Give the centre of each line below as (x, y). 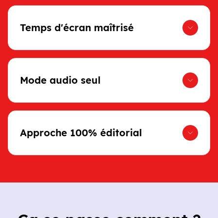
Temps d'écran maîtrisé (77, 27)
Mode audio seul (60, 80)
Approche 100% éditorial (81, 133)
